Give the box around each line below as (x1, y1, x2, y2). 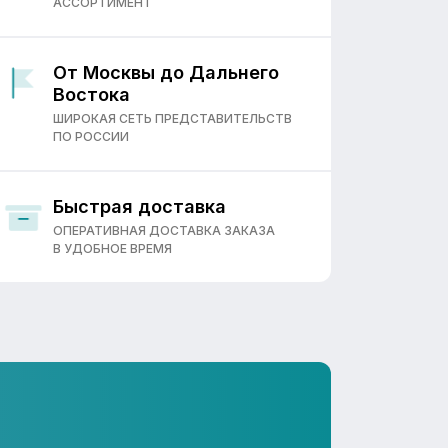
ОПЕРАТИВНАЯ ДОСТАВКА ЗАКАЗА (53, 223, 275, 238)
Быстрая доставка (53, 196, 226, 217)
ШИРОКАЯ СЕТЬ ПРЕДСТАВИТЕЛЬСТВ (53, 111, 292, 126)
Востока (53, 84, 130, 105)
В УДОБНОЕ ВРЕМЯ (53, 241, 172, 256)
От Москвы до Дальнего (53, 62, 279, 83)
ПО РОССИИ (53, 129, 129, 144)
